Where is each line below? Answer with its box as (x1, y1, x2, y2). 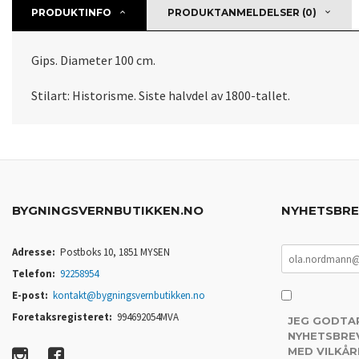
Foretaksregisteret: (12, 310, 112, 324)
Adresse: (12, 245, 55, 259)
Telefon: (12, 267, 55, 280)
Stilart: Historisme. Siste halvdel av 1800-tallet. (31, 87, 290, 103)
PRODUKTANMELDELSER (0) (167, 6, 317, 18)
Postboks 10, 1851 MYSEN (60, 245, 171, 259)
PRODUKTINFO (31, 6, 111, 18)
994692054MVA (117, 310, 179, 324)
